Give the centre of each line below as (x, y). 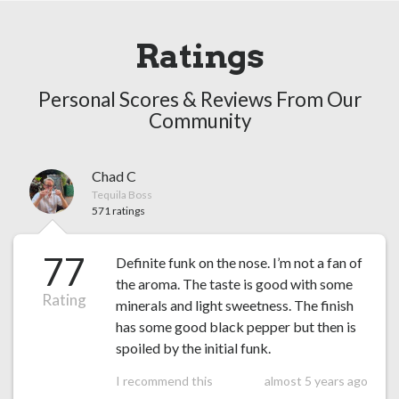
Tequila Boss (122, 195)
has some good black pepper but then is (236, 327)
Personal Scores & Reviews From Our (199, 100)
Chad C (114, 176)
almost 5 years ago (316, 381)
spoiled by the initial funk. (193, 348)
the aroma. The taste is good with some (234, 284)
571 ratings (118, 211)
